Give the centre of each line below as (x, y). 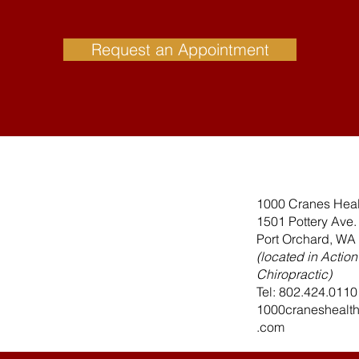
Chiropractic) (294, 274)
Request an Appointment (180, 49)
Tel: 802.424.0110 (307, 292)
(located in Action (307, 256)
